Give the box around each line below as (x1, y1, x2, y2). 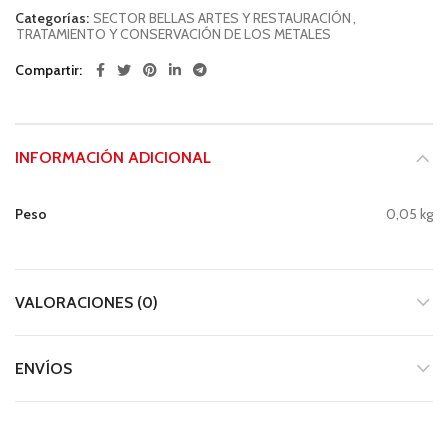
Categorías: (15, 9, 92, 27)
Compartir (15, 61, 79, 79)
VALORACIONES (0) (15, 293, 158, 312)
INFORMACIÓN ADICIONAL (15, 148, 211, 167)
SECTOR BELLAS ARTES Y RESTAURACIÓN (93, 9, 351, 27)
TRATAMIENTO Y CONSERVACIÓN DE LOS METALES (16, 25, 331, 43)
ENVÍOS (15, 359, 72, 378)
